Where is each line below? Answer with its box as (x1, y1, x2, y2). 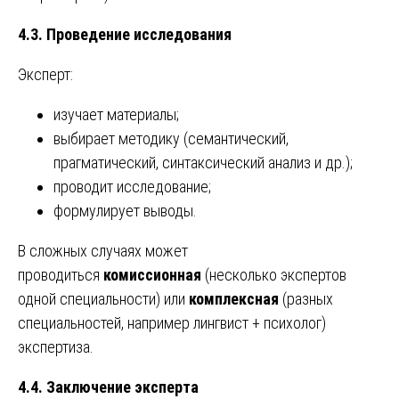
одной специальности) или (18, 289, 189, 309)
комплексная (189, 289, 279, 309)
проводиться (18, 265, 103, 285)
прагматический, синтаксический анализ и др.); (53, 153, 353, 173)
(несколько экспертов (201, 265, 346, 285)
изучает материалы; (53, 105, 179, 125)
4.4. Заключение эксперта (18, 378, 199, 397)
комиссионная (103, 265, 201, 285)
